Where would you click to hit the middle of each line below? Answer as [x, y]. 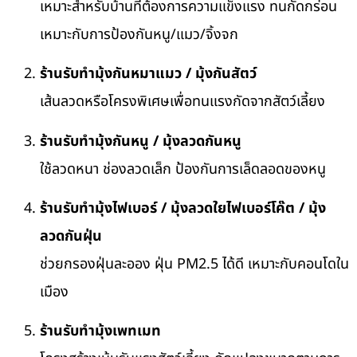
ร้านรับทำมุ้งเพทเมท [100, 331]
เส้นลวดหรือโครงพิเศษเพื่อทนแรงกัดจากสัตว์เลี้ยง [182, 102]
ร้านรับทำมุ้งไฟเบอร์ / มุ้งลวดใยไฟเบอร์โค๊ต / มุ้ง [183, 209]
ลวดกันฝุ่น [71, 237]
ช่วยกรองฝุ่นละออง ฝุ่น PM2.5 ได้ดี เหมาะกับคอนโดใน [194, 265]
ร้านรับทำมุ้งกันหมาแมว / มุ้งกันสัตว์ [148, 74]
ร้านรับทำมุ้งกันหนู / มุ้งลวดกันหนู [141, 141]
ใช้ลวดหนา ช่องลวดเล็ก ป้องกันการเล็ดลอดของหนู [183, 169]
